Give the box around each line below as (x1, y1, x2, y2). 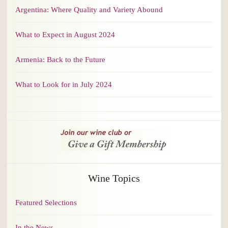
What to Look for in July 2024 (15, 80, 112, 89)
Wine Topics (88, 173, 140, 184)
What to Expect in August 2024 (15, 31, 116, 39)
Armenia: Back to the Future (15, 55, 106, 64)
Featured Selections (15, 198, 77, 207)
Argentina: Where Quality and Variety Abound (15, 6, 163, 14)
